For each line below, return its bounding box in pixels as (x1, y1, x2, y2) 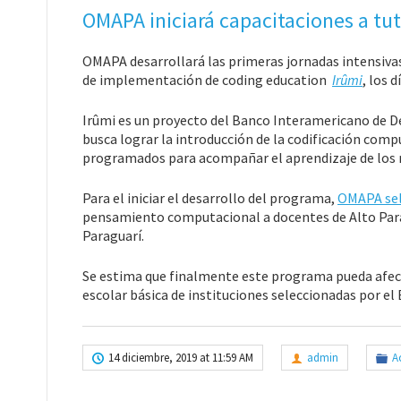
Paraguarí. (82, 226, 144, 244)
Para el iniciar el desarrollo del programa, (82, 189, 337, 207)
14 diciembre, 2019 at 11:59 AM (108, 350, 253, 365)
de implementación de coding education (82, 71, 332, 89)
